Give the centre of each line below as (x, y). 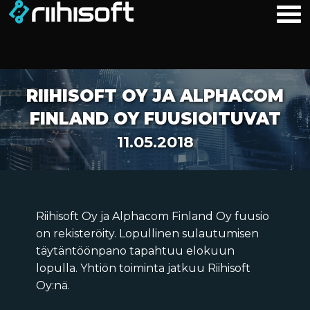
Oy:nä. (53, 286)
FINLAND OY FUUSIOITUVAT (155, 119)
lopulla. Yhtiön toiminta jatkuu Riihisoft (143, 268)
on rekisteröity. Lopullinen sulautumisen (147, 234)
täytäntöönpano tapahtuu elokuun (135, 251)
